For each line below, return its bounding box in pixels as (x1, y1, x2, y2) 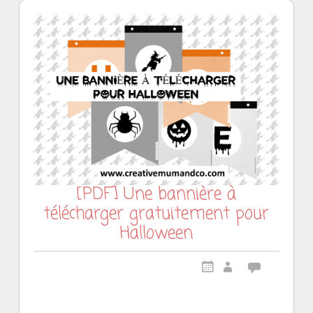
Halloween (119, 221, 194, 247)
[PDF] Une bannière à (76, 182, 237, 208)
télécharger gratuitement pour (43, 201, 270, 228)
